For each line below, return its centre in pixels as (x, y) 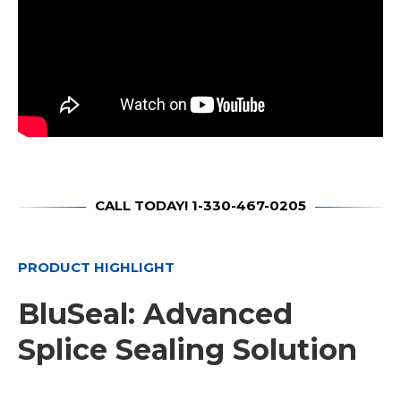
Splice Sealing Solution (188, 350)
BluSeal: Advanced (155, 314)
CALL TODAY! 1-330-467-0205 (200, 206)
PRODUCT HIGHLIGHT (96, 267)
